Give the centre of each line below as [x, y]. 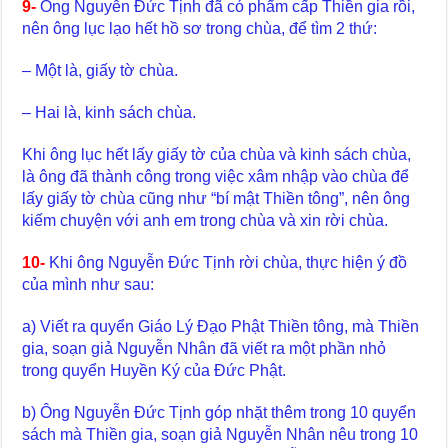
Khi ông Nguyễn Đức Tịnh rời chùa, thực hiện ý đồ [226, 262]
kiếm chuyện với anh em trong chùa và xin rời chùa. [205, 220]
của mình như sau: [88, 284]
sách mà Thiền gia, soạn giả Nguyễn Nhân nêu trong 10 [220, 434]
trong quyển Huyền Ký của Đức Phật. [154, 370]
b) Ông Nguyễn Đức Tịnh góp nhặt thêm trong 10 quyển [219, 412]
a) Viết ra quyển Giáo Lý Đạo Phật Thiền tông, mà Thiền [221, 326]
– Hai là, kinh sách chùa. [109, 112]
